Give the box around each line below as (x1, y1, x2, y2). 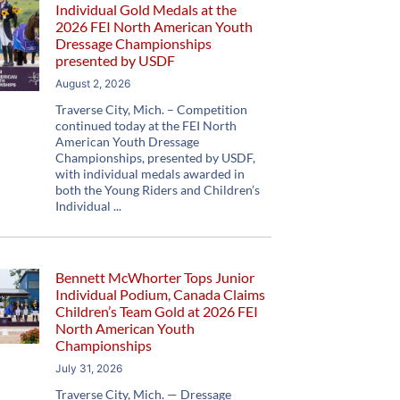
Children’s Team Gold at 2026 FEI (55, 303, 259, 320)
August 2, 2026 (55, 77, 131, 90)
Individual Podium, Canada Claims (55, 286, 266, 303)
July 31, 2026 (55, 362, 123, 375)
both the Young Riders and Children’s (55, 182, 261, 197)
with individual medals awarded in (55, 166, 246, 181)
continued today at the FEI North (55, 118, 237, 133)
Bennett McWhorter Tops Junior (55, 269, 255, 286)
